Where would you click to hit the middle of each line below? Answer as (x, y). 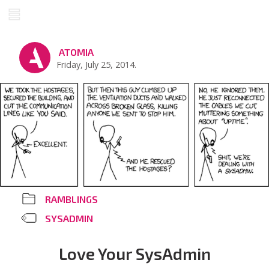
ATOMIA (76, 52)
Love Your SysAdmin (134, 253)
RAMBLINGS (72, 199)
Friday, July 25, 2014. (97, 65)
